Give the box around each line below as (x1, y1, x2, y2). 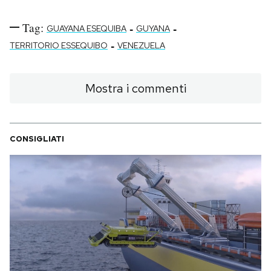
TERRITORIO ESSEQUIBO (10, 39, 108, 51)
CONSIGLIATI (10, 133, 64, 144)
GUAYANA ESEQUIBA (47, 22, 126, 34)
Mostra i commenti (85, 80, 186, 96)
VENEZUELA (117, 39, 165, 51)
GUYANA (136, 22, 170, 34)
